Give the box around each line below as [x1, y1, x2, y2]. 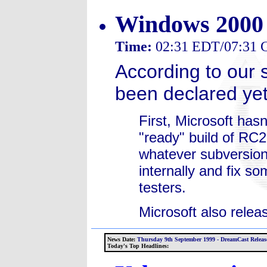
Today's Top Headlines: [107, 242, 169, 249]
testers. [139, 179, 186, 195]
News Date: [107, 235, 135, 243]
